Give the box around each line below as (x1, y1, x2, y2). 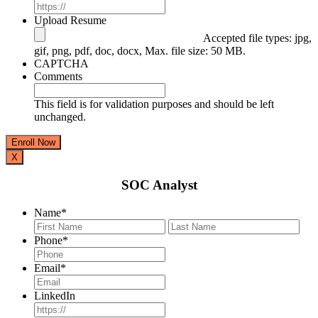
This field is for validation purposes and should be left (34, 97, 274, 110)
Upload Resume (34, 13, 106, 26)
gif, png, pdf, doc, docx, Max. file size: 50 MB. (34, 44, 246, 57)
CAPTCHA (34, 57, 89, 70)
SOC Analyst (121, 177, 197, 193)
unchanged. (34, 110, 86, 123)
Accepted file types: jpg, (203, 31, 312, 44)
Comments (34, 70, 82, 82)
